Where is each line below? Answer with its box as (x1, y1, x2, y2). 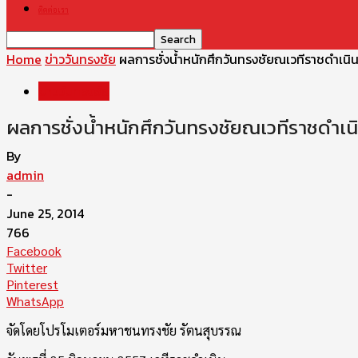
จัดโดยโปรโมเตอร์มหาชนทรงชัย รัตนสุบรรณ (6, 322, 241, 339)
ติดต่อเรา (38, 4, 69, 14)
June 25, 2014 (6, 204, 84, 223)
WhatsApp (6, 292, 64, 309)
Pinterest (6, 276, 58, 292)
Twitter (6, 259, 47, 276)
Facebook (6, 242, 62, 259)
